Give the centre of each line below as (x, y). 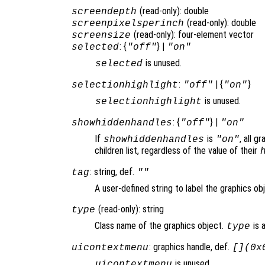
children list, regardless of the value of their (177, 150)
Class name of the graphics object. (160, 225)
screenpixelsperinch (127, 23)
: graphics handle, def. (190, 247)
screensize (101, 35)
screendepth (104, 12)
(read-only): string (130, 209)
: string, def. (113, 172)
